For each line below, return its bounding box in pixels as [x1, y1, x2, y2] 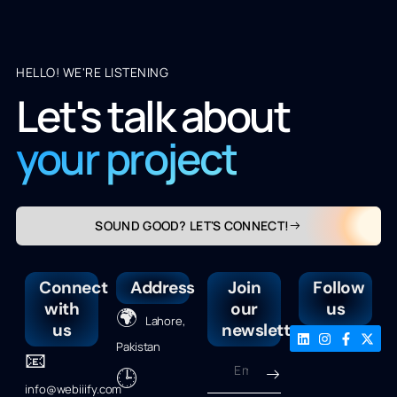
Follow [313, 276, 364, 300]
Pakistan [116, 339, 161, 355]
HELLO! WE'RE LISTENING [16, 63, 168, 81]
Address [130, 276, 195, 300]
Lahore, [136, 313, 185, 330]
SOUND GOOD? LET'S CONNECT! [95, 217, 290, 235]
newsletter [222, 319, 306, 342]
